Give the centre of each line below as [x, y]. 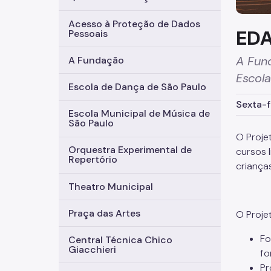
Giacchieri [92, 249]
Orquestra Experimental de [130, 150]
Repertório [93, 160]
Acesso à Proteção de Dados [134, 24]
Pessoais [88, 33]
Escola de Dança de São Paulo [137, 87]
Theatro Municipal [111, 186]
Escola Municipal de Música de [139, 114]
